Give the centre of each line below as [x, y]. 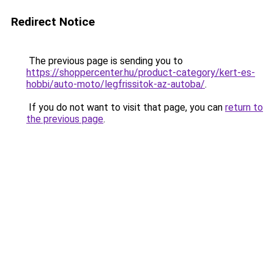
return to [244, 107]
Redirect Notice [53, 22]
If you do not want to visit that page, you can [126, 107]
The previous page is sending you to [105, 61]
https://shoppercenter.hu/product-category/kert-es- [141, 72]
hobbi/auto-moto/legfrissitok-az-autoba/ [116, 84]
